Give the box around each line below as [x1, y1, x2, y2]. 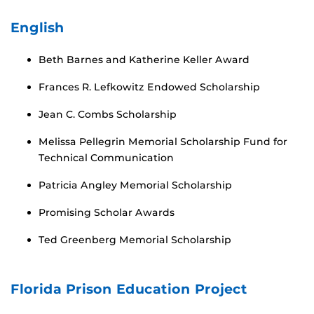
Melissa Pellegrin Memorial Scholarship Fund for [39, 135, 287, 148]
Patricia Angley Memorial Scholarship [39, 178, 232, 191]
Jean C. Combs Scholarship [39, 107, 177, 121]
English [11, 18, 64, 36]
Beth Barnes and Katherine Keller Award [39, 53, 250, 66]
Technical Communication [39, 151, 174, 164]
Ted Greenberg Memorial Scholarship [39, 233, 231, 246]
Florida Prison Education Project [11, 280, 247, 297]
